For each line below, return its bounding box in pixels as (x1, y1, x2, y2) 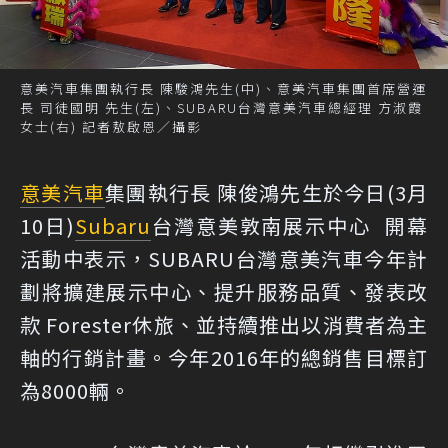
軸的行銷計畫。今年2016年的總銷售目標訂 (20, 343, 428, 373)
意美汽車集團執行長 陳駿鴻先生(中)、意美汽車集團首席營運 (20, 79, 427, 99)
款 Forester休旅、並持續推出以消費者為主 (20, 310, 428, 340)
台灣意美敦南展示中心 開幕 (150, 211, 429, 241)
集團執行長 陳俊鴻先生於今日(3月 (105, 178, 429, 208)
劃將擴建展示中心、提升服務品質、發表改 (20, 277, 428, 307)
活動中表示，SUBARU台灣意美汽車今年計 (20, 244, 428, 274)
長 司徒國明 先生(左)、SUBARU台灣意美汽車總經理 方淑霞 (20, 98, 423, 118)
